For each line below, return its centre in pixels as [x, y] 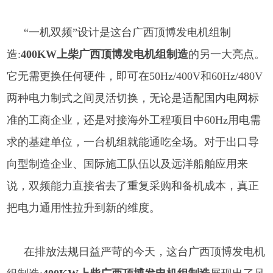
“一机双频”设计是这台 [78, 32]
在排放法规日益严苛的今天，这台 [106, 251]
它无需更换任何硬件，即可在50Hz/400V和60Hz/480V [135, 76]
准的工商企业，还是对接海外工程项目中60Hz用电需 [134, 120]
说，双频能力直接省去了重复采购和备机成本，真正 [133, 186]
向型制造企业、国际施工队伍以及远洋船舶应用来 [128, 164]
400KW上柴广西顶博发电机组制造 [105, 54]
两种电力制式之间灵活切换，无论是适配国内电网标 [133, 98]
